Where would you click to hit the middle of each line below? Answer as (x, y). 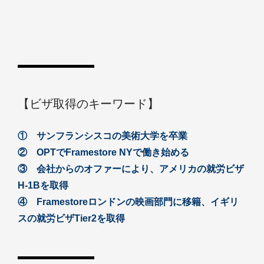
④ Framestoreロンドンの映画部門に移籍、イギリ (128, 202)
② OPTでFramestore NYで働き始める (103, 152)
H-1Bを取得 (43, 185)
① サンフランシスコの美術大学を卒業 (103, 136)
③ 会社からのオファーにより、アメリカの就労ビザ (131, 169)
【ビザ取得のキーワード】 (88, 103)
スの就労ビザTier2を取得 (71, 218)
